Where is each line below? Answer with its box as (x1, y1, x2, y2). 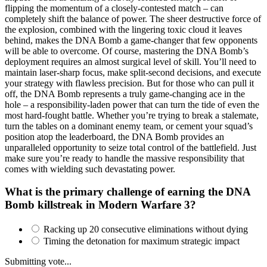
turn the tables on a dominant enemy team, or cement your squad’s (5, 120, 253, 131)
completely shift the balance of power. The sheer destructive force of (5, 13, 261, 24)
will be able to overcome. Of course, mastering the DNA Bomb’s (5, 45, 249, 56)
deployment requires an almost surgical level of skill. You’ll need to (5, 56, 256, 67)
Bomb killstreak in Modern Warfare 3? (5, 198, 196, 212)
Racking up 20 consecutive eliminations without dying (44, 224, 248, 235)
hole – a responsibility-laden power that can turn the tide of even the (5, 99, 259, 110)
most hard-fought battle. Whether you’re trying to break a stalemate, (5, 110, 259, 120)
